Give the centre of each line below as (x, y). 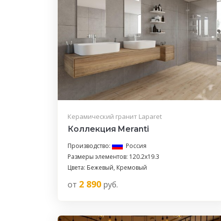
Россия (136, 146)
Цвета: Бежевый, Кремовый (107, 167)
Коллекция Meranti (108, 129)
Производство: (90, 146)
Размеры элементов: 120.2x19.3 (113, 156)
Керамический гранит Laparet (115, 116)
